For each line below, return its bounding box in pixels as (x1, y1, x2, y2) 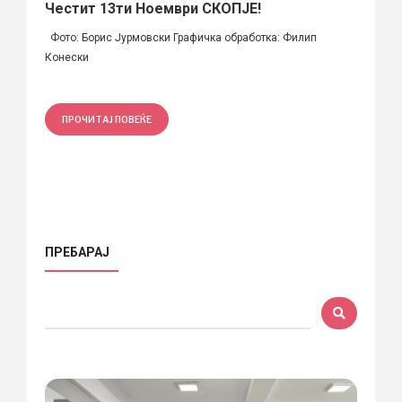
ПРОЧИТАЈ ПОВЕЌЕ (62, 113, 152, 125)
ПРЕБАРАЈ (45, 244, 109, 259)
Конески (45, 50, 89, 64)
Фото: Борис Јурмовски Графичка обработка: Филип (45, 31, 317, 44)
